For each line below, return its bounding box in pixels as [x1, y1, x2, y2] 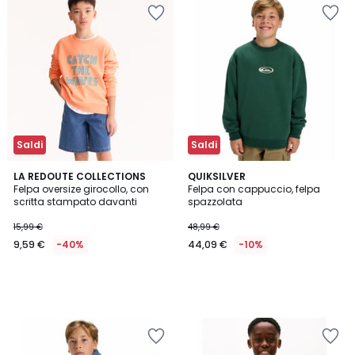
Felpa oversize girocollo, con [13, 182, 149, 196]
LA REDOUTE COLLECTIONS [13, 170, 146, 183]
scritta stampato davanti [13, 195, 137, 208]
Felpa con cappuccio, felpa [188, 182, 320, 196]
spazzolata [188, 195, 242, 208]
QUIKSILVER [188, 170, 246, 183]
